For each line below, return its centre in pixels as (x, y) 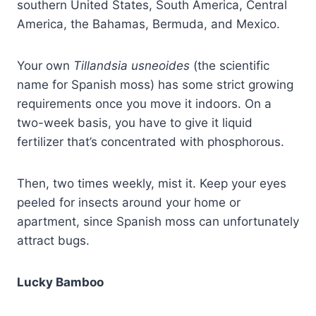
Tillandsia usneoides (133, 66)
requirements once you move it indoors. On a (144, 104)
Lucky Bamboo (60, 282)
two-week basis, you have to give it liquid (135, 123)
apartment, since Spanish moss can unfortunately (158, 222)
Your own (45, 66)
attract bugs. (53, 241)
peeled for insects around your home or (129, 203)
